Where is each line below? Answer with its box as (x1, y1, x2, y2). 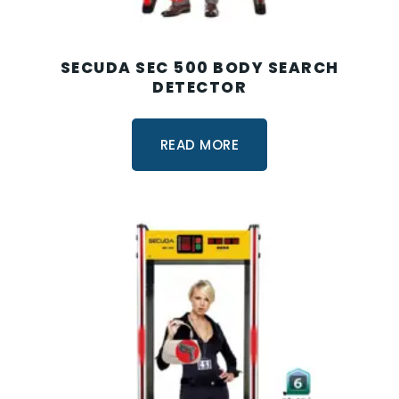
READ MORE (159, 134, 240, 154)
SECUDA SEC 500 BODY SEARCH (60, 57, 339, 79)
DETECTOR (152, 77, 247, 99)
